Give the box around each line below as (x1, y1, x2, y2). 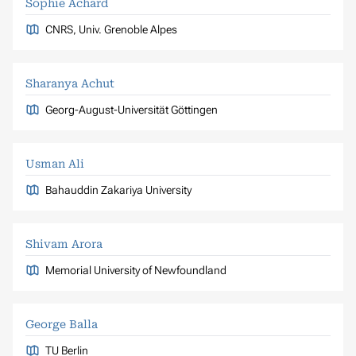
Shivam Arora (25, 237, 103, 250)
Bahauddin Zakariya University (44, 183, 192, 196)
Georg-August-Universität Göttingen (44, 103, 218, 116)
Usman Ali (25, 157, 84, 170)
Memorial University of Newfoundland (44, 263, 226, 277)
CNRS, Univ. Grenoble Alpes (44, 22, 177, 36)
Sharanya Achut (25, 76, 114, 90)
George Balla (25, 317, 98, 331)
